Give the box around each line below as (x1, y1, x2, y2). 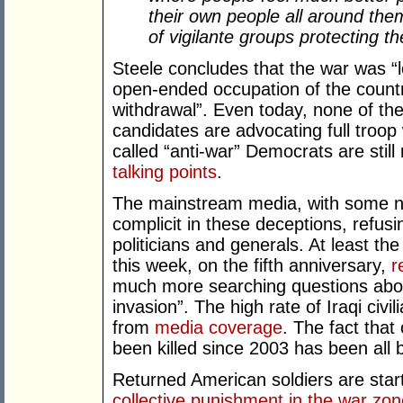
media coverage (155, 318, 282, 338)
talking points (112, 162, 217, 183)
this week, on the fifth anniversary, (112, 255, 391, 276)
